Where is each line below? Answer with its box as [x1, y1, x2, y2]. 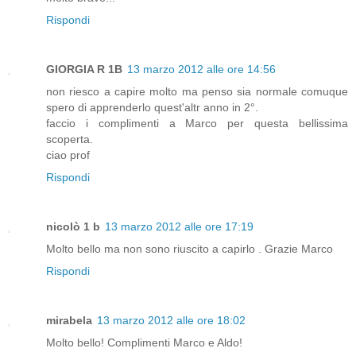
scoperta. [46, 132, 93, 145]
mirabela [46, 313, 92, 327]
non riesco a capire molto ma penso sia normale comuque [46, 84, 348, 98]
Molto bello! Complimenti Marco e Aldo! [46, 335, 242, 349]
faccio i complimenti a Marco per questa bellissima [46, 116, 348, 130]
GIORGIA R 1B [46, 62, 122, 75]
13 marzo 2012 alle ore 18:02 [97, 313, 246, 327]
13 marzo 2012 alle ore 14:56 [127, 62, 276, 75]
